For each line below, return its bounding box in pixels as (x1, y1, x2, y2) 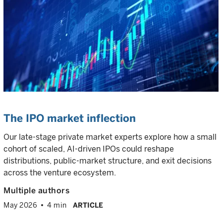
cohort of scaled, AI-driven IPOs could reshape (3, 144, 174, 154)
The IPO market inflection (3, 112, 136, 124)
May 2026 (3, 201, 37, 209)
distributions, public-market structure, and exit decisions (3, 156, 212, 166)
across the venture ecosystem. (3, 168, 116, 177)
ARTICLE (72, 201, 103, 209)
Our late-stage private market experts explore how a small (3, 132, 217, 142)
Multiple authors (3, 186, 69, 195)
